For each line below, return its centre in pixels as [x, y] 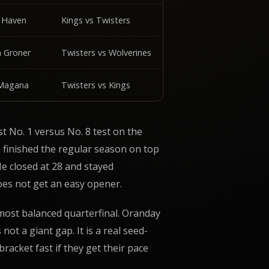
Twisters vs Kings [96, 85]
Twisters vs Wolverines [106, 52]
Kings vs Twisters [96, 20]
